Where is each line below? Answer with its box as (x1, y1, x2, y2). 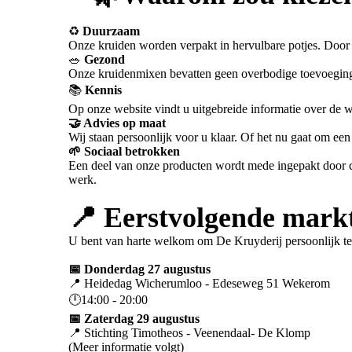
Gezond (81, 53, 125, 67)
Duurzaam (79, 24, 140, 38)
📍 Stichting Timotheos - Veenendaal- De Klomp (68, 326, 310, 340)
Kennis (82, 83, 122, 97)
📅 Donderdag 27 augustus (68, 262, 211, 277)
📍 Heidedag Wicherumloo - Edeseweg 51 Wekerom (68, 277, 330, 291)
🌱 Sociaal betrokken (68, 145, 180, 159)
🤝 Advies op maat (68, 116, 166, 130)
